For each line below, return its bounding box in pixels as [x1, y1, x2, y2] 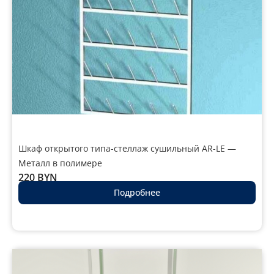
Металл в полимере [18, 157, 102, 169]
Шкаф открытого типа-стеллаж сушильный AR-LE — [18, 142, 236, 154]
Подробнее [114, 187, 160, 199]
